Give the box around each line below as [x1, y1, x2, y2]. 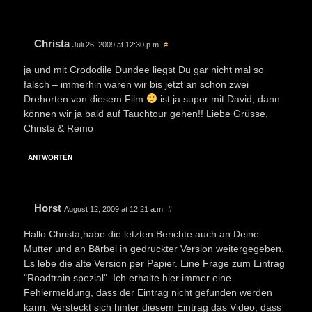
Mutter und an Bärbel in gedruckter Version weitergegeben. [24, 242, 284, 254]
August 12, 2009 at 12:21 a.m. [64, 204, 165, 213]
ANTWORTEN [28, 152, 72, 162]
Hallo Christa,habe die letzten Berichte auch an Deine [24, 228, 259, 240]
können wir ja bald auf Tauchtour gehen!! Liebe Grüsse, [24, 107, 268, 119]
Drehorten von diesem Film [24, 93, 146, 104]
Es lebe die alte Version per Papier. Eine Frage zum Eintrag [24, 257, 285, 269]
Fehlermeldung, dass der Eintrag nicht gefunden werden [24, 286, 272, 298]
